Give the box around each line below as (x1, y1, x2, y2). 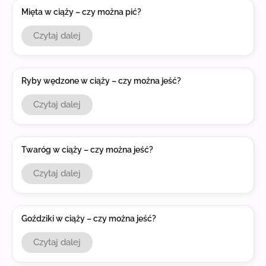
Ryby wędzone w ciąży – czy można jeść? (21, 75, 181, 85)
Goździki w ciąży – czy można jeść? (21, 213, 156, 223)
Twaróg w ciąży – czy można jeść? (21, 144, 153, 154)
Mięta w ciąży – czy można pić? (21, 7, 141, 17)
